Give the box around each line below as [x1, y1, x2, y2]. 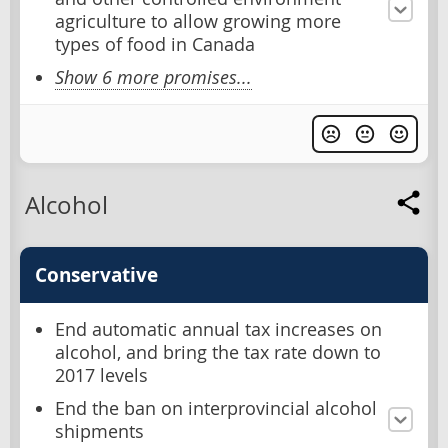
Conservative [35, 261, 158, 288]
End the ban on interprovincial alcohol [55, 396, 377, 420]
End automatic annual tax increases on [55, 317, 382, 341]
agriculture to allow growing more [55, 9, 341, 33]
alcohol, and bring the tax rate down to [55, 340, 381, 364]
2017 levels [55, 363, 148, 387]
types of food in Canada [55, 32, 255, 56]
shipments [55, 419, 144, 443]
